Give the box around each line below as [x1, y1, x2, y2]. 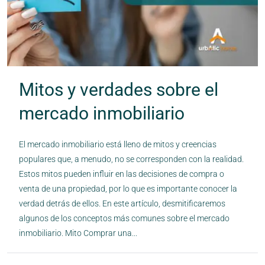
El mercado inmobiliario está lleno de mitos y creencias [19, 139, 216, 149]
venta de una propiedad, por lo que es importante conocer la [19, 183, 237, 193]
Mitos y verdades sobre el [19, 79, 218, 100]
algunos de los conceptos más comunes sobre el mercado [19, 213, 230, 223]
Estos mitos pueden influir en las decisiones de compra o [19, 169, 224, 179]
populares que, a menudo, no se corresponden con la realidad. [19, 154, 244, 164]
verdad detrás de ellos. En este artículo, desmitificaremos [19, 198, 225, 208]
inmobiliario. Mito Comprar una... [19, 228, 137, 238]
